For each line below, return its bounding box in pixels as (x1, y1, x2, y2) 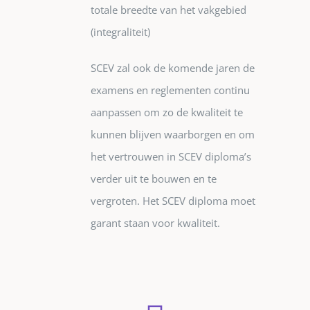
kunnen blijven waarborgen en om (91, 127, 255, 142)
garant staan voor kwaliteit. (91, 216, 220, 230)
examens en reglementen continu (91, 83, 250, 98)
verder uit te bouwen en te (91, 172, 217, 186)
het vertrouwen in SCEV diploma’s (91, 149, 251, 164)
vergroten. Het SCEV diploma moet (91, 194, 255, 208)
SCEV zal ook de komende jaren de (91, 61, 255, 75)
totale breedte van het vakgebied (91, 3, 246, 17)
